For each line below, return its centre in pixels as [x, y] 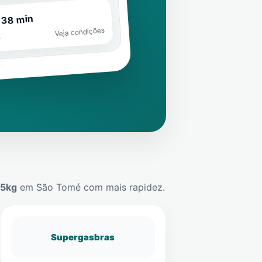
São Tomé [58, 187]
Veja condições [79, 32]
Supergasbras [83, 237]
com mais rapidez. [123, 187]
